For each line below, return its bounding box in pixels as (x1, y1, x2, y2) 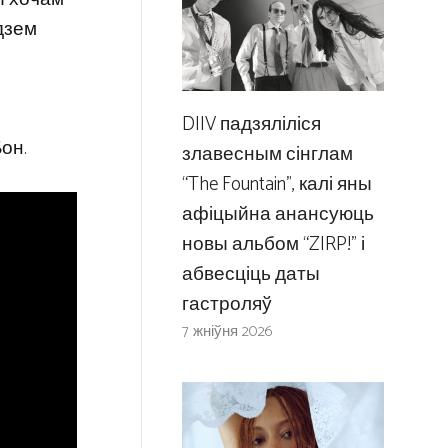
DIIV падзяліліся (181, 108, 321, 140)
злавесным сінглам (181, 138, 353, 170)
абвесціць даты (181, 258, 320, 290)
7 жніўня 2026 (181, 318, 273, 344)
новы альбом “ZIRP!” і (181, 228, 365, 260)
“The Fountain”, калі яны (181, 168, 372, 200)
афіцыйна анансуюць (181, 198, 374, 230)
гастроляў (181, 288, 272, 320)
